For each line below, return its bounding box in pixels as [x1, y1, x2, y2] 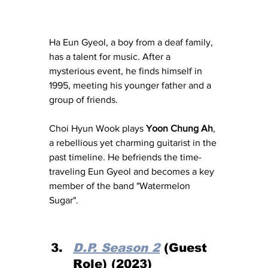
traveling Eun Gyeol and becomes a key [49, 166, 217, 176]
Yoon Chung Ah [146, 123, 213, 133]
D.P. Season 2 [73, 240, 160, 254]
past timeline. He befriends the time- [49, 151, 202, 162]
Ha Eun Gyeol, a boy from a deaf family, [49, 36, 215, 47]
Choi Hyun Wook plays [49, 123, 146, 133]
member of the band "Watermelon [49, 180, 193, 191]
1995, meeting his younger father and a [49, 80, 214, 90]
